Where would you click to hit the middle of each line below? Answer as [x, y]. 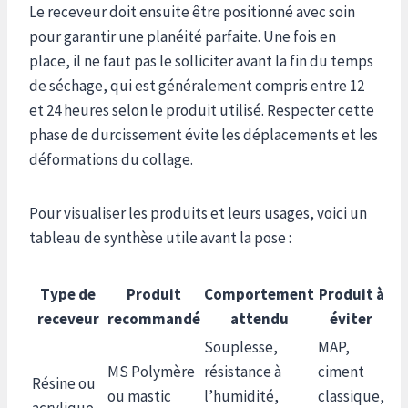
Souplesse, [241, 347]
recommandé [154, 318]
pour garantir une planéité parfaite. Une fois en [183, 36]
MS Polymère [151, 371]
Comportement [259, 294]
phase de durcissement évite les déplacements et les [204, 134]
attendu [259, 318]
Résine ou [64, 383]
